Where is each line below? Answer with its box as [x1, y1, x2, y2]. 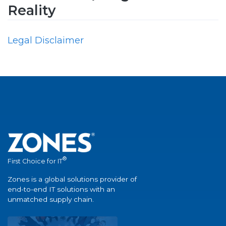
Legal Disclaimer [8, 34, 84, 46]
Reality [8, 2, 55, 19]
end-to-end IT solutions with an [8, 185, 115, 193]
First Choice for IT [8, 157, 63, 165]
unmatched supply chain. [8, 195, 94, 203]
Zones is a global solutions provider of [8, 175, 137, 183]
